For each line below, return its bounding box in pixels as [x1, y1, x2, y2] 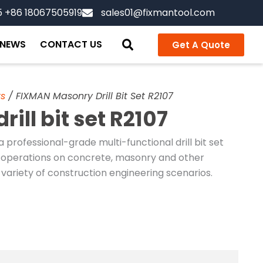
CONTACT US [39, 38, 102, 51]
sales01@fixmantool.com [101, 6, 215, 19]
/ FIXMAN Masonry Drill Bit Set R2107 [5, 89, 173, 103]
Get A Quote [171, 38, 230, 51]
